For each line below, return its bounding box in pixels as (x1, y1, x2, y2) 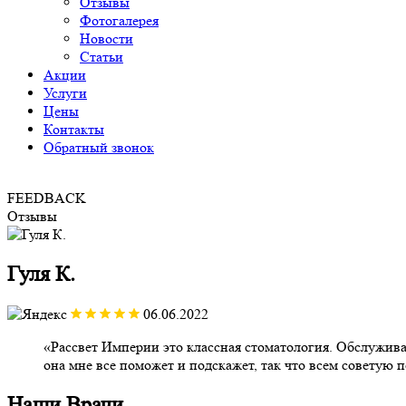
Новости (80, 30, 133, 47)
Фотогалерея (80, 12, 159, 29)
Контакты (43, 121, 104, 138)
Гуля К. (7, 261, 75, 286)
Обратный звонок (43, 139, 154, 156)
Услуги (43, 84, 87, 101)
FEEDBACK (7, 189, 86, 207)
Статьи (80, 48, 123, 65)
